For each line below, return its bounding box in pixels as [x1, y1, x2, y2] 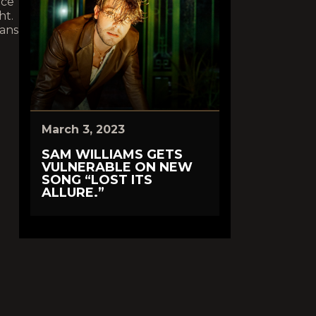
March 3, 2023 [42, 123, 125, 136]
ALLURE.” [42, 185, 104, 200]
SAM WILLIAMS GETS [42, 147, 183, 162]
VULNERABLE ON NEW [42, 159, 193, 175]
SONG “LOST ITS [42, 172, 152, 188]
